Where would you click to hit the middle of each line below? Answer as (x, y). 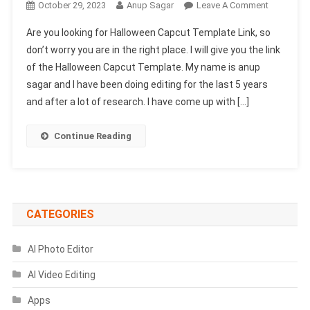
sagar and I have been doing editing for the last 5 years (147, 84)
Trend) (281, 131)
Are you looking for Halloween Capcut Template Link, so (148, 32)
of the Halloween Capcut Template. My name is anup (143, 67)
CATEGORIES (60, 214)
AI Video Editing (61, 274)
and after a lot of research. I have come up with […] (137, 101)
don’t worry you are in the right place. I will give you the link (153, 49)
